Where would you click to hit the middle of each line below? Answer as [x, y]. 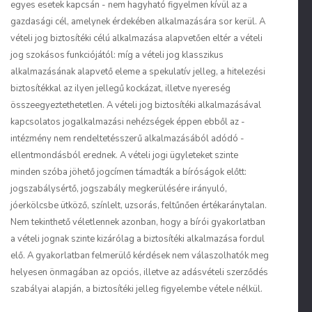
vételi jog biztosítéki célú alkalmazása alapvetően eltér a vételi [136, 38]
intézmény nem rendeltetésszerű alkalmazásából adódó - [127, 139]
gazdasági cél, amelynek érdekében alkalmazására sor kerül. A [138, 22]
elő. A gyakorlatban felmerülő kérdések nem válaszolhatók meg [140, 256]
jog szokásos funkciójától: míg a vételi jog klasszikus [117, 55]
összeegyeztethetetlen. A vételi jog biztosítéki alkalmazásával [136, 105]
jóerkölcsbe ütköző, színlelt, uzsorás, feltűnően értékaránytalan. [139, 205]
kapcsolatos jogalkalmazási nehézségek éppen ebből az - [128, 122]
